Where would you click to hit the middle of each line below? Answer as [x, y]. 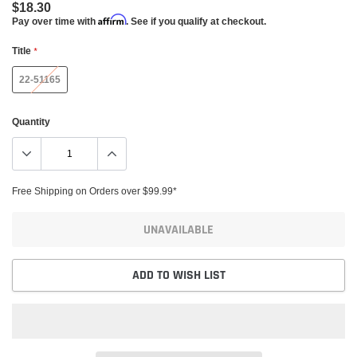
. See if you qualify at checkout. [196, 22]
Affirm [112, 20]
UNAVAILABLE [178, 229]
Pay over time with [55, 22]
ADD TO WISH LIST [178, 276]
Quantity [31, 122]
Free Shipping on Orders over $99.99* [94, 191]
